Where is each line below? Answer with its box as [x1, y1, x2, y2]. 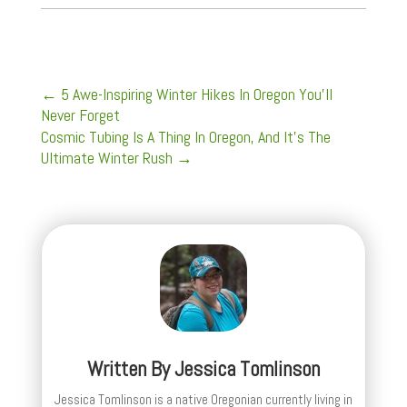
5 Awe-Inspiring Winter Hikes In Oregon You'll [60, 83, 333, 104]
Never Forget [40, 104, 120, 125]
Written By [86, 354, 174, 382]
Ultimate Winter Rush [40, 146, 173, 168]
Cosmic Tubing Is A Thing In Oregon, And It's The [40, 125, 331, 147]
